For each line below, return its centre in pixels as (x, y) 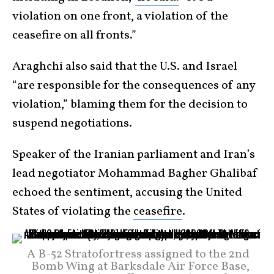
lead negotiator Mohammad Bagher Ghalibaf (135, 174)
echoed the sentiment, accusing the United (127, 193)
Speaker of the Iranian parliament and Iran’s (134, 155)
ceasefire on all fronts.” (74, 36)
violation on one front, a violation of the (120, 17)
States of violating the (73, 212)
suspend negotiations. (72, 124)
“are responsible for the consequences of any (134, 86)
